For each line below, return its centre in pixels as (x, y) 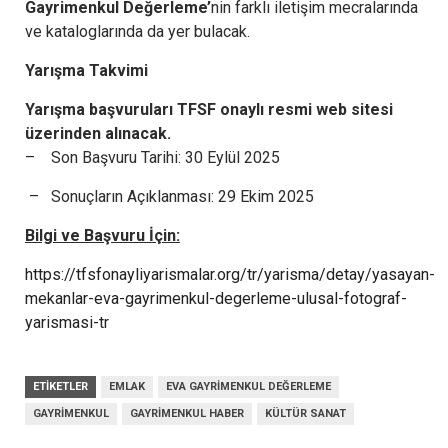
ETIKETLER (60, 386)
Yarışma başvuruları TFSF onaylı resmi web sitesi (209, 109)
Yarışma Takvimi (86, 70)
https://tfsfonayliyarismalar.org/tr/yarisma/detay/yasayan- (230, 274)
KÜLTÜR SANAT (305, 413)
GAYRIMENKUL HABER (187, 413)
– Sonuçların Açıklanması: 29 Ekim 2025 (169, 196)
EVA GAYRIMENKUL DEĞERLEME (248, 386)
